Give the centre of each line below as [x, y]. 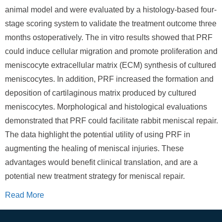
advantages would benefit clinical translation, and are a [101, 162]
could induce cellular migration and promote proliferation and [111, 51]
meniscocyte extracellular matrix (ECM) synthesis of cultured [111, 65]
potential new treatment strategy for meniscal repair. [95, 176]
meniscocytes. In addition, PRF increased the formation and [109, 79]
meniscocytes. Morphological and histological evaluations [106, 107]
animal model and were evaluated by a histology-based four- [111, 10]
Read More [25, 195]
